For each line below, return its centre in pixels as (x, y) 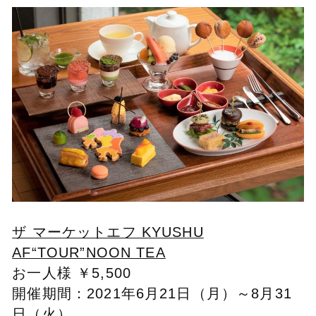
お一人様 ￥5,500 (72, 273)
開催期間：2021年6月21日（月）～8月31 (152, 293)
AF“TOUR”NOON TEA (89, 252)
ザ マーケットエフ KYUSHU (108, 232)
